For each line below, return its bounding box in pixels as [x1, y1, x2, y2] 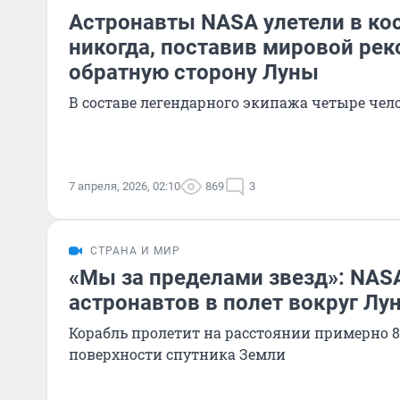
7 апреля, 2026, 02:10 [69, 179, 180, 193]
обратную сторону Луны [69, 60, 319, 85]
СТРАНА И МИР [90, 245, 180, 257]
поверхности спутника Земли [69, 345, 286, 363]
